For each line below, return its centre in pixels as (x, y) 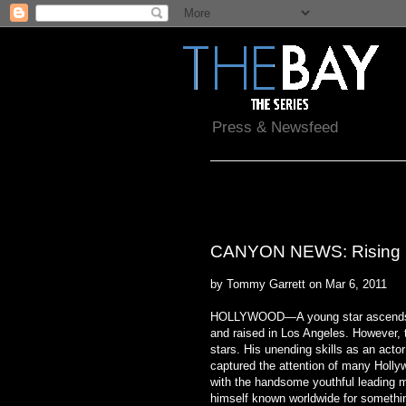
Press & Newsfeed (275, 128)
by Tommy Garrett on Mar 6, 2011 (299, 284)
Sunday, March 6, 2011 (262, 223)
